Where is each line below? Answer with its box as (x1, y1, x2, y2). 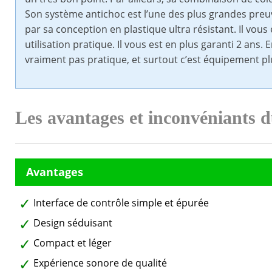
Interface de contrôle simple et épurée (33, 196, 209, 210)
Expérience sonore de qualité (33, 256, 167, 270)
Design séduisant (33, 216, 112, 230)
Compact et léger (33, 236, 112, 250)
